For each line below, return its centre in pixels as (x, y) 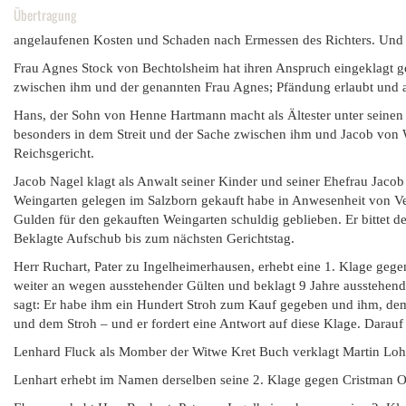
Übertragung (45, 14)
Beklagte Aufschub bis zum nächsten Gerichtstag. (154, 238)
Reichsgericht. (54, 153)
